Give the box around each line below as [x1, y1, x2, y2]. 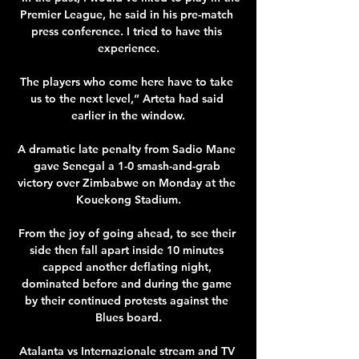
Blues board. [95, 309, 162, 325]
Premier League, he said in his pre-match [20, 6, 233, 22]
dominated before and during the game [22, 276, 232, 291]
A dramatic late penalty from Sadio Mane [18, 141, 236, 156]
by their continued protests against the [25, 292, 228, 308]
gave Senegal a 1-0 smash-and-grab [33, 158, 220, 173]
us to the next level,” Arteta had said [30, 91, 224, 106]
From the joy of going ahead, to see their [18, 225, 236, 240]
